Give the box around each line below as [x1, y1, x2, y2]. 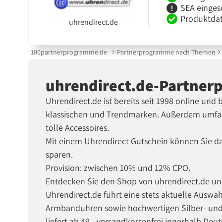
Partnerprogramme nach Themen [116, 47, 216, 56]
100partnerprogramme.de [31, 47, 108, 56]
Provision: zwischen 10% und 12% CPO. [46, 162, 191, 174]
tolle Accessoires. [46, 122, 110, 134]
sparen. [46, 149, 73, 161]
